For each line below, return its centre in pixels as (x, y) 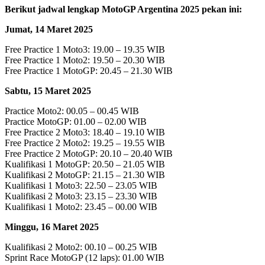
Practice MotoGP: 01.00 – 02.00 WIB (76, 121)
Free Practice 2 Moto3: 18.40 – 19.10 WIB (85, 132)
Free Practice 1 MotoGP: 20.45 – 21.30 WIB (89, 70)
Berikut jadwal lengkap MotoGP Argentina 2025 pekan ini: (123, 9)
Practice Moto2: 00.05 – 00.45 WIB (72, 111)
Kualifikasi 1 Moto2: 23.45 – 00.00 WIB (81, 206)
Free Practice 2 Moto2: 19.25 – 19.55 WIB (85, 143)
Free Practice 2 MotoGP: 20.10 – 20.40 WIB (89, 153)
